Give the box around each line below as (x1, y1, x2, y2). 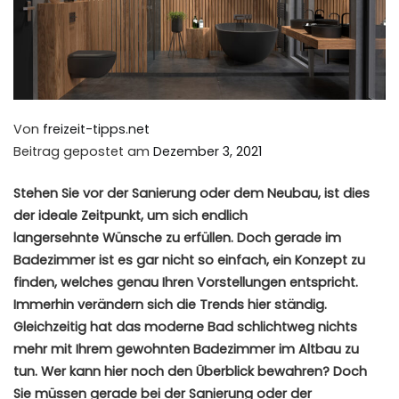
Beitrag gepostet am (13, 142, 153, 161)
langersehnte (13, 228, 99, 247)
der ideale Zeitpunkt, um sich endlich (13, 206, 248, 224)
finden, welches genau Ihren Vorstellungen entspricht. (13, 273, 358, 291)
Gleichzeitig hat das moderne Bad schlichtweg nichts (13, 317, 357, 336)
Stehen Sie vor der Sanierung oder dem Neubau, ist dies (13, 183, 370, 202)
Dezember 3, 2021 (153, 142, 262, 161)
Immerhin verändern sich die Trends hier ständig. (13, 295, 327, 313)
